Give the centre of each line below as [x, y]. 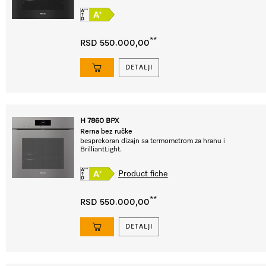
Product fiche [143, 174]
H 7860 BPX [99, 121]
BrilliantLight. [101, 150]
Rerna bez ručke [106, 132]
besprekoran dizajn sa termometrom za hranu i [153, 141]
